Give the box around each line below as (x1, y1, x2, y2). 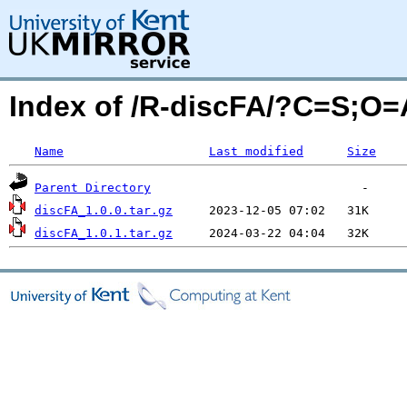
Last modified (209, 144, 303, 158)
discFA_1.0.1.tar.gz (35, 226, 173, 240)
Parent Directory (35, 181, 151, 194)
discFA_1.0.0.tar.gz (35, 203, 173, 217)
